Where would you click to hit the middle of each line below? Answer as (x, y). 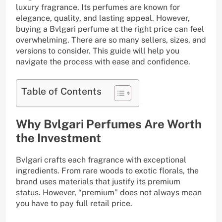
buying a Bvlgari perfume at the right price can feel (110, 29)
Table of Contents (61, 91)
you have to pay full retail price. (74, 204)
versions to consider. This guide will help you (98, 51)
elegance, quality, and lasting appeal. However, (103, 18)
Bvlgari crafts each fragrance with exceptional (101, 160)
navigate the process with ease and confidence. (103, 62)
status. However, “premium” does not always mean (109, 193)
